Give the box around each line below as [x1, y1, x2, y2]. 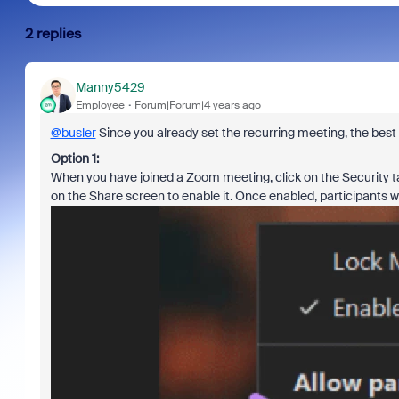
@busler [50, 125, 96, 141]
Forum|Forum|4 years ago [134, 97, 261, 112]
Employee [75, 97, 125, 112]
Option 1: [50, 151, 102, 167]
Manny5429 [75, 78, 145, 95]
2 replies [24, 25, 82, 42]
